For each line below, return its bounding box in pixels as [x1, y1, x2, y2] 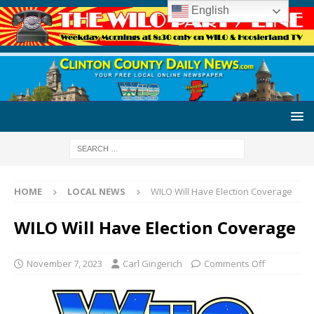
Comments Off [204, 257, 265, 270]
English [189, 4, 230, 17]
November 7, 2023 [27, 257, 102, 270]
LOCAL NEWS [67, 184, 125, 198]
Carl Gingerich [123, 257, 182, 270]
